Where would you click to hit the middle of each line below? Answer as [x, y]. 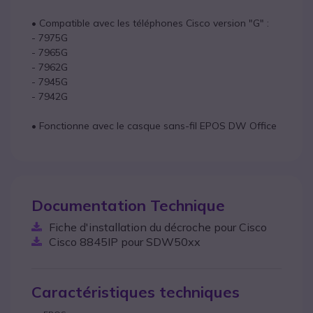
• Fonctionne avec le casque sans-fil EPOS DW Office [154, 126]
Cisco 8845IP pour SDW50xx [125, 242]
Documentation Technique [128, 205]
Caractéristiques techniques [136, 292]
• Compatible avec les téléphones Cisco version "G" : [150, 23]
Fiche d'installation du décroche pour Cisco [158, 227]
